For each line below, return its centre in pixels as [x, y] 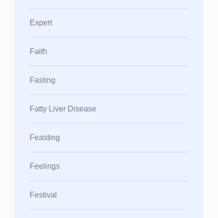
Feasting [45, 137]
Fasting [43, 80]
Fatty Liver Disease [63, 109]
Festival [43, 195]
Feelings [45, 166]
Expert [41, 22]
